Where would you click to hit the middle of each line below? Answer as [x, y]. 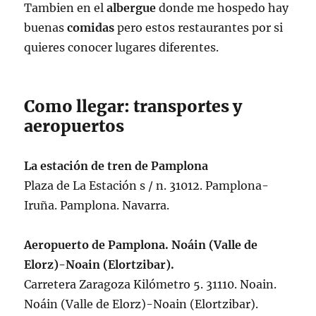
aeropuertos [74, 126]
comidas [91, 28]
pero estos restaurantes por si [199, 28]
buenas [46, 28]
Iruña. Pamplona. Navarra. [97, 206]
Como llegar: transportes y [133, 107]
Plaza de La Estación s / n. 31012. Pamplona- [147, 186]
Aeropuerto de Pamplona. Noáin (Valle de [141, 245]
